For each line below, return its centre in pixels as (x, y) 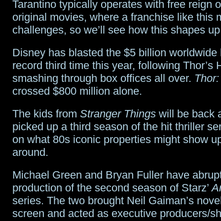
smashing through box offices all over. (103, 78)
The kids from (46, 113)
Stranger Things (118, 113)
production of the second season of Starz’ (112, 187)
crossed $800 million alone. (77, 91)
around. (30, 152)
